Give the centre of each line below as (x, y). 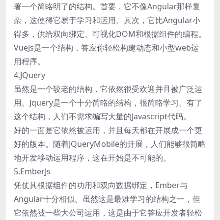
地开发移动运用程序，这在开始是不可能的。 (92, 157)
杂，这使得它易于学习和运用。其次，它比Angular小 (107, 20)
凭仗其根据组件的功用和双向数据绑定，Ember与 (101, 185)
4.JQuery (29, 75)
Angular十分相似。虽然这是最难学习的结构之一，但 (107, 199)
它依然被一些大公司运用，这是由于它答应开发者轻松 (108, 212)
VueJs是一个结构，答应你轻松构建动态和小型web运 (106, 47)
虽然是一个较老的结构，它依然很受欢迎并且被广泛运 (108, 89)
